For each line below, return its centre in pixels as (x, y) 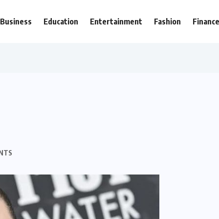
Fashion (167, 22)
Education (61, 22)
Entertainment (116, 22)
